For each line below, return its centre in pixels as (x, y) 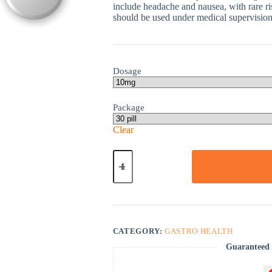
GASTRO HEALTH (199, 231)
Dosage (127, 71)
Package (128, 107)
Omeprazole (135, 154)
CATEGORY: (139, 231)
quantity (127, 165)
